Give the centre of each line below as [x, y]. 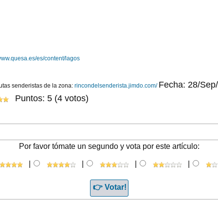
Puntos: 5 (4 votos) [51, 99]
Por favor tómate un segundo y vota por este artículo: [109, 146]
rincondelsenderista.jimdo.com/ [116, 86]
